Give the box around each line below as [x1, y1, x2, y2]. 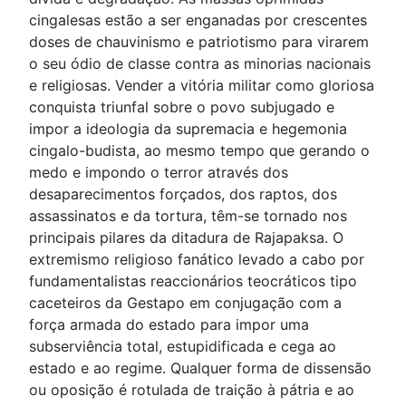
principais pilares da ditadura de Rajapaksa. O [29, 228, 343, 246]
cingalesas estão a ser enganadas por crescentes [29, 11, 367, 29]
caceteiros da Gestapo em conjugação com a [29, 294, 342, 312]
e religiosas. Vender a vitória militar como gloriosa [29, 76, 374, 94]
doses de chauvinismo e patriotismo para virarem [29, 33, 369, 51]
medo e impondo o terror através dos [29, 163, 288, 181]
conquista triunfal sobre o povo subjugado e [29, 98, 334, 116]
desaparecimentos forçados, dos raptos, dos [29, 185, 337, 203]
